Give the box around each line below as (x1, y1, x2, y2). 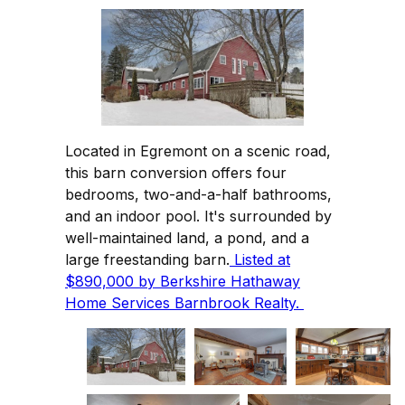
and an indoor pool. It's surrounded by (65, 207, 332, 226)
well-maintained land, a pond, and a (65, 229, 309, 248)
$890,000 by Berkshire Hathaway (65, 272, 300, 291)
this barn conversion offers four (65, 164, 287, 183)
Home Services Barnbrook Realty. (65, 294, 304, 313)
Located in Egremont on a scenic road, (65, 142, 331, 161)
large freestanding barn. (65, 250, 230, 269)
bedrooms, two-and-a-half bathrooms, (65, 185, 332, 204)
